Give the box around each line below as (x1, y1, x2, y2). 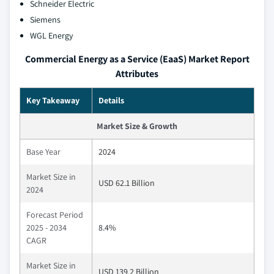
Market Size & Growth (97, 120, 177, 132)
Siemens (30, 14, 61, 26)
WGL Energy (30, 30, 73, 42)
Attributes (116, 67, 158, 81)
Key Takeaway (26, 95, 80, 106)
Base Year (26, 146, 61, 158)
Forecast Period (26, 209, 83, 221)
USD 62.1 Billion (98, 177, 155, 189)
